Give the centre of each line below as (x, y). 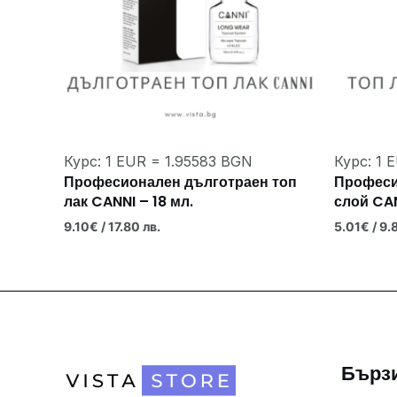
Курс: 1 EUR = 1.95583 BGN (158, 161)
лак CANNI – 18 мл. (128, 201)
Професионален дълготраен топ (180, 182)
